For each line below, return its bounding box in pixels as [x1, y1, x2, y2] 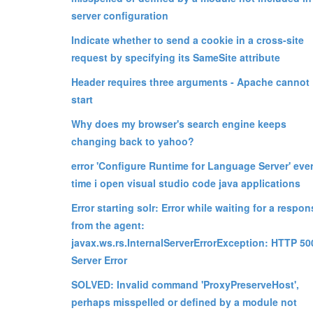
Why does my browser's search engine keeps [71, 116, 286, 131]
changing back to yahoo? [71, 133, 194, 148]
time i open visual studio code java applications [71, 175, 300, 190]
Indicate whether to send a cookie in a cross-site [71, 32, 304, 47]
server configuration [71, 8, 168, 22]
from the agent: [71, 217, 145, 232]
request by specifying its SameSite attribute [71, 50, 280, 64]
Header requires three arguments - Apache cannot [71, 74, 310, 89]
